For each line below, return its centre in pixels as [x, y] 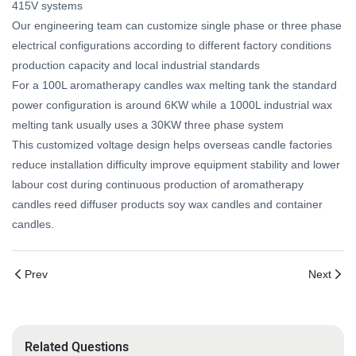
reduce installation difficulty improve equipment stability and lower [176, 164]
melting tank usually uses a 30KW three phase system [148, 125]
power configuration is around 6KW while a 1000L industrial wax [172, 105]
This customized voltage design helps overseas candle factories [172, 145]
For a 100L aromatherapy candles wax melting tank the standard [174, 85]
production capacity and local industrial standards [136, 65]
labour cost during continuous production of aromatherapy [158, 184]
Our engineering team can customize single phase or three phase [177, 25]
